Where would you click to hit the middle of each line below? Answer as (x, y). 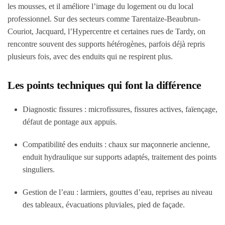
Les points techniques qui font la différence (104, 85)
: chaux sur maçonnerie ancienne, (156, 144)
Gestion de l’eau (48, 192)
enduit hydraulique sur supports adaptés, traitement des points (120, 157)
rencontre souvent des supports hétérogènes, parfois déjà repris (106, 44)
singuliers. (39, 170)
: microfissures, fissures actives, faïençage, (150, 109)
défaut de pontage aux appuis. (70, 122)
